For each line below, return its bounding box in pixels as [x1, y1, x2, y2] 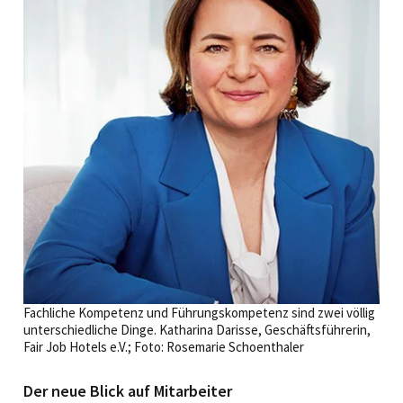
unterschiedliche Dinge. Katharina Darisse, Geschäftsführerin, [23, 320, 371, 338]
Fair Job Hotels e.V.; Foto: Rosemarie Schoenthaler [23, 337, 304, 355]
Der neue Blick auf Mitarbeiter [23, 380, 232, 401]
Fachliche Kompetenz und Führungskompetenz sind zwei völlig [23, 303, 375, 321]
